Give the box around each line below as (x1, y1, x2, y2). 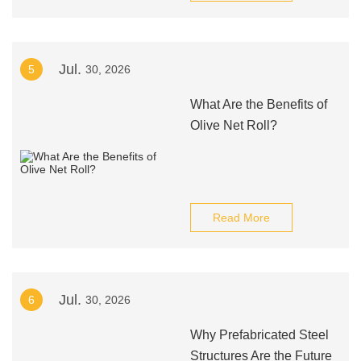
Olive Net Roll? (189, 118, 277, 132)
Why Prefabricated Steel (189, 328, 329, 342)
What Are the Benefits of (189, 98, 327, 111)
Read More (212, 211, 270, 224)
